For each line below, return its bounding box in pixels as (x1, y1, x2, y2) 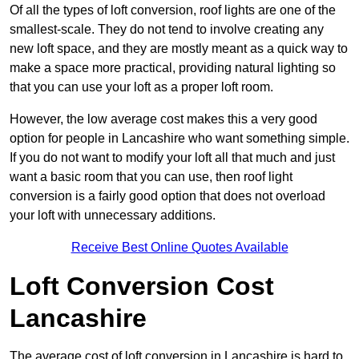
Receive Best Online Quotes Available (71, 240, 288, 255)
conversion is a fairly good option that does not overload (10, 189, 325, 204)
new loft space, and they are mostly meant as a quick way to (10, 42, 348, 56)
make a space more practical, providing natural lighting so (10, 61, 336, 75)
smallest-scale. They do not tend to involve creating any (10, 22, 324, 37)
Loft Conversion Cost (10, 272, 274, 301)
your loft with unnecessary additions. (10, 208, 216, 223)
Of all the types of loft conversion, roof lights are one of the (10, 3, 336, 18)
